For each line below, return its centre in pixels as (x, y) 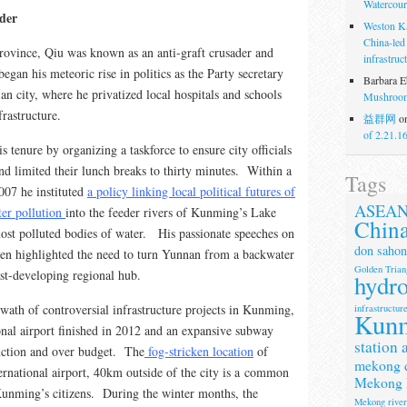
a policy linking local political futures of (191, 191)
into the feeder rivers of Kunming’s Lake (171, 212)
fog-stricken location (199, 351)
